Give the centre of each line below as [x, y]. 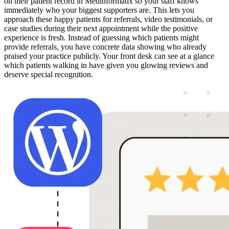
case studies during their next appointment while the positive [101, 29]
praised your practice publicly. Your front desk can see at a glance [109, 56]
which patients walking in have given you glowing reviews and [106, 65]
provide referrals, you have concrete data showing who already [105, 47]
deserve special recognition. [49, 75]
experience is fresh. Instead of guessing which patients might [101, 38]
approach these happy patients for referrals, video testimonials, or [108, 19]
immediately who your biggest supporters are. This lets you [99, 10]
